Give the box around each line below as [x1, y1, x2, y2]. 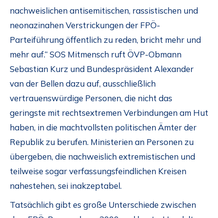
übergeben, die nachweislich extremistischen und [10, 151, 195, 162]
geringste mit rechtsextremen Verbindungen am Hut [10, 108, 208, 118]
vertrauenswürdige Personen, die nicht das [10, 93, 172, 104]
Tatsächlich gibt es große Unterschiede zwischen [10, 199, 196, 210]
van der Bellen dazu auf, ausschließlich [10, 78, 156, 89]
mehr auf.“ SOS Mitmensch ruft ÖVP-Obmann [10, 49, 182, 60]
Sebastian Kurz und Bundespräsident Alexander [10, 64, 194, 74]
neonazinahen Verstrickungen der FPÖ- [10, 20, 160, 31]
